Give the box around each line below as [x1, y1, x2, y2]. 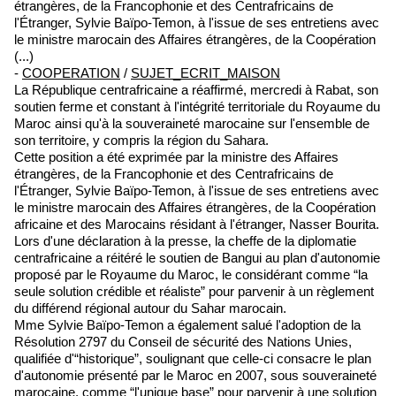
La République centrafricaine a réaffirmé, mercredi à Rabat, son [14, 82, 378, 97]
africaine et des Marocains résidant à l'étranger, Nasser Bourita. [14, 217, 379, 232]
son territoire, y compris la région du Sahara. [14, 133, 269, 148]
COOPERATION [22, 65, 120, 80]
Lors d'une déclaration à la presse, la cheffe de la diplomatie [14, 233, 356, 248]
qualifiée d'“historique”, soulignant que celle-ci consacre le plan [14, 351, 371, 366]
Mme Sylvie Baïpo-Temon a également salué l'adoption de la [14, 317, 361, 332]
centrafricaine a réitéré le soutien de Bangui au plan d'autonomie [14, 250, 380, 265]
